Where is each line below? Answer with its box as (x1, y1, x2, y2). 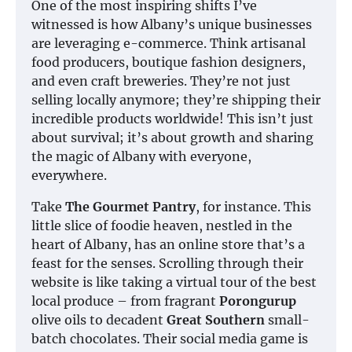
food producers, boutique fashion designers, (31, 54, 306, 71)
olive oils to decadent (31, 312, 167, 328)
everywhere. (31, 167, 107, 184)
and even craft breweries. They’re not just (31, 73, 291, 90)
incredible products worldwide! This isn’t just (31, 111, 313, 127)
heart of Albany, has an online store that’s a (31, 236, 305, 253)
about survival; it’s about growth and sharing (31, 130, 313, 146)
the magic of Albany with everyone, (31, 148, 251, 165)
